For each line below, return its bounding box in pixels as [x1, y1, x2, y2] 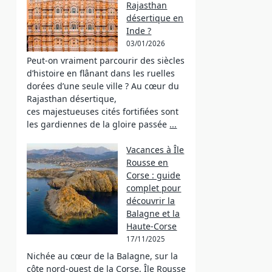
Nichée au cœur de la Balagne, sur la [27, 250, 178, 262]
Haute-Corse [126, 220, 177, 232]
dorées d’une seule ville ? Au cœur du [27, 80, 180, 92]
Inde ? [126, 25, 152, 36]
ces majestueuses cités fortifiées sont [27, 106, 179, 117]
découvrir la [126, 195, 175, 206]
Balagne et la [126, 208, 180, 219]
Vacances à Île [126, 144, 185, 155]
